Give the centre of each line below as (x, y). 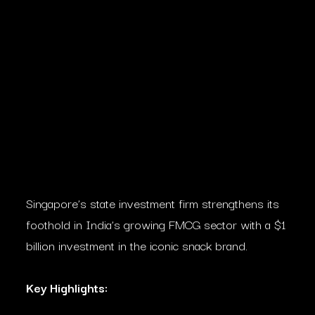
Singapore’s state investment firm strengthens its (153, 203)
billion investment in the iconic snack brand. (137, 245)
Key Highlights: (67, 287)
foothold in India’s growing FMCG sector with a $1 (156, 224)
